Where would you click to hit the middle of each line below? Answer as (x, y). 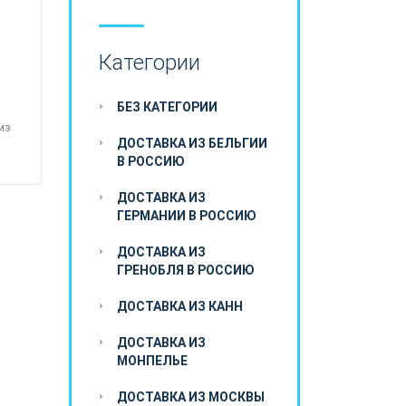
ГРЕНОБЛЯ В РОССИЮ (186, 270)
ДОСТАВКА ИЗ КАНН (180, 306)
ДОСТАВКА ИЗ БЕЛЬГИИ (192, 143)
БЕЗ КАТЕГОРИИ (167, 107)
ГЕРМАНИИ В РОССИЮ (187, 216)
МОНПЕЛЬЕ (152, 361)
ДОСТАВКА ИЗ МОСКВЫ (191, 397)
